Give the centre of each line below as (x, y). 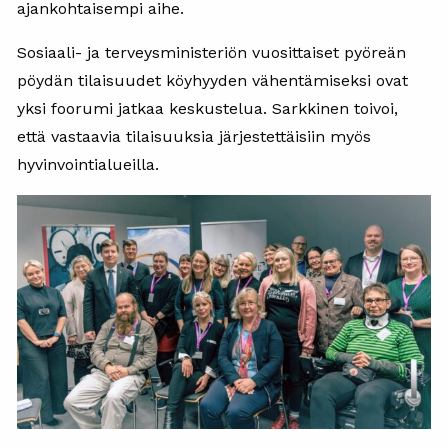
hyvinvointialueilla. (88, 165)
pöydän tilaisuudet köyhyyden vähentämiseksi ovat (212, 81)
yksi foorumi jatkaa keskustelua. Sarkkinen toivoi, (207, 109)
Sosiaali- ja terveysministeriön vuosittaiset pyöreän (211, 53)
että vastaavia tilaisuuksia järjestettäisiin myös (194, 137)
